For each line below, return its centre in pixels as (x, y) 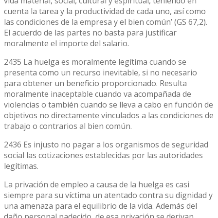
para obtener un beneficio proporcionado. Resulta (95, 83)
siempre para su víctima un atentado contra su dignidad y (108, 195)
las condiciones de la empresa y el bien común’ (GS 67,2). (106, 22)
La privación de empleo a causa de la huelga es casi (97, 184)
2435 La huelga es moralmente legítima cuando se (95, 62)
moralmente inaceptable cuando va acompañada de (98, 94)
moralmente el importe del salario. (66, 43)
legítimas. (21, 166)
